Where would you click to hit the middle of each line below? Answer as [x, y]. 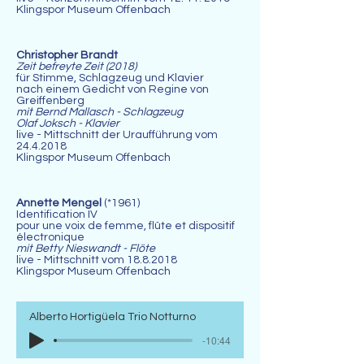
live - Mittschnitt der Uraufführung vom [117, 135]
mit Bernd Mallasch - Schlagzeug [100, 112]
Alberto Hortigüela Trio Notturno [113, 317]
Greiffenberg [50, 101]
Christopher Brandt [67, 55]
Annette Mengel [60, 203]
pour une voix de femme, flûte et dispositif [126, 226]
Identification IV [57, 214]
